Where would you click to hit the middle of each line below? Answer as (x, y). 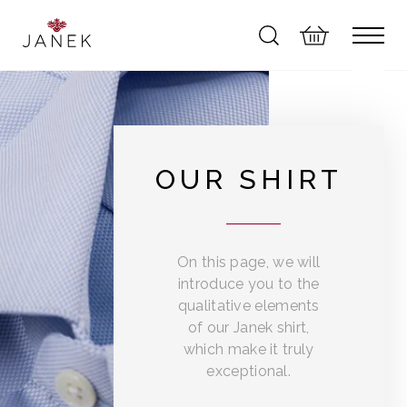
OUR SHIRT (248, 179)
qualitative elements (248, 306)
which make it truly (248, 349)
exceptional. (249, 371)
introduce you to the (248, 284)
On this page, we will (249, 262)
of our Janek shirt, (248, 328)
